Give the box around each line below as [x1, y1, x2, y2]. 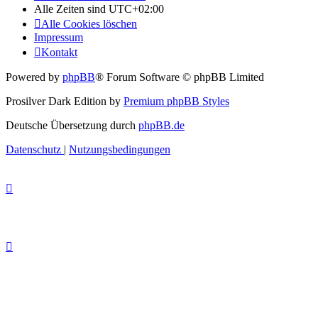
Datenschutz [6, 143, 61, 156]
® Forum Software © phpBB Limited [95, 71, 264, 84]
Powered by [6, 71, 62, 84]
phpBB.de [138, 119, 185, 132]
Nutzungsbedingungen [69, 143, 170, 156]
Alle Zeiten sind [34, 3, 109, 16]
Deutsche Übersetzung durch [6, 119, 138, 132]
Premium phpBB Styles [124, 95, 229, 108]
